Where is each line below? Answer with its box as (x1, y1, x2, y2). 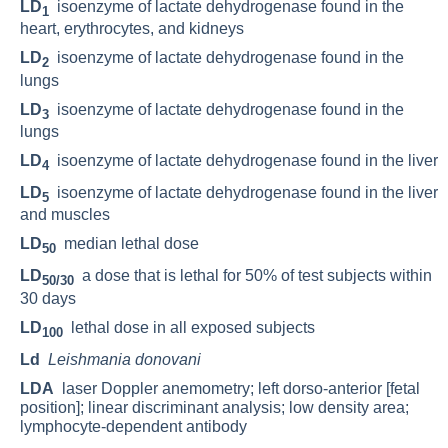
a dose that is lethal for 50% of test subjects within (74, 267, 432, 285)
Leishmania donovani (48, 350, 201, 368)
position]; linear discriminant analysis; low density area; (20, 398, 409, 416)
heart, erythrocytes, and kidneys (20, 20, 244, 38)
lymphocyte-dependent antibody (20, 417, 247, 435)
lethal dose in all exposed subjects (63, 318, 315, 336)
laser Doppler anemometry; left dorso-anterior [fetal (54, 379, 420, 397)
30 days (20, 289, 76, 307)
